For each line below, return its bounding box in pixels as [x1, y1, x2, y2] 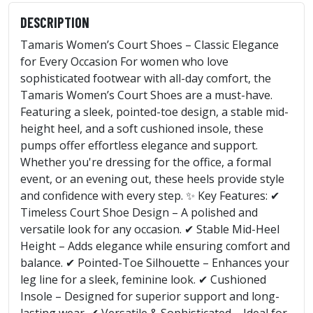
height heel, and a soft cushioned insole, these [20, 120, 263, 136]
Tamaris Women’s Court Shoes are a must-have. [20, 87, 272, 103]
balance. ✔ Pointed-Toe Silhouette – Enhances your [20, 254, 289, 270]
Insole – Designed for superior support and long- [20, 288, 279, 304]
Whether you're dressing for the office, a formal [20, 154, 271, 170]
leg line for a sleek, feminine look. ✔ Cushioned [20, 271, 266, 287]
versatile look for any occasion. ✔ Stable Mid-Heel [20, 221, 279, 237]
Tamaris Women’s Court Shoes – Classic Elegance [20, 36, 279, 52]
